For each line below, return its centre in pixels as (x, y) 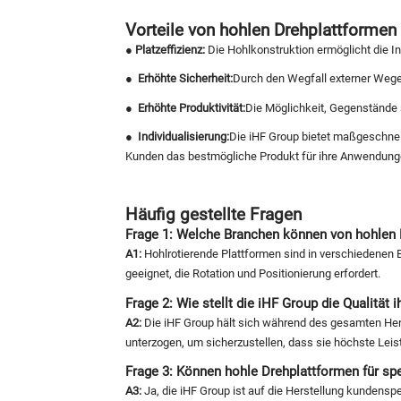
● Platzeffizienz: (165, 49)
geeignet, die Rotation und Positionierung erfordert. (253, 274)
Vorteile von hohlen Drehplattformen (261, 30)
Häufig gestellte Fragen (213, 215)
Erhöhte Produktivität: (190, 107)
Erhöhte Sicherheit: (184, 79)
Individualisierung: (182, 137)
